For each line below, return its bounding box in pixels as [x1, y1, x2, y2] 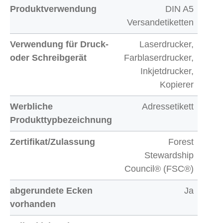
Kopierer [160, 80, 194, 90]
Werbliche [10, 102, 53, 111]
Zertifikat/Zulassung [10, 137, 95, 147]
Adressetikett [142, 102, 194, 111]
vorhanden [10, 199, 56, 209]
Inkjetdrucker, [140, 66, 194, 76]
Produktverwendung [10, 4, 97, 14]
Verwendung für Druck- [10, 39, 109, 49]
